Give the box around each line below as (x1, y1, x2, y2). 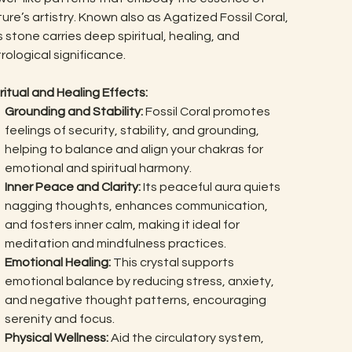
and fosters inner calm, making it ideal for (4, 218, 240, 231)
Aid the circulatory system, (110, 331, 264, 344)
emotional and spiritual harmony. (4, 161, 192, 174)
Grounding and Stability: (4, 104, 143, 118)
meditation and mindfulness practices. (4, 236, 226, 250)
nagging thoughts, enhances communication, (4, 199, 268, 212)
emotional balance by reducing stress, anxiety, (4, 274, 274, 288)
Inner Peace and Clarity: (4, 180, 141, 193)
